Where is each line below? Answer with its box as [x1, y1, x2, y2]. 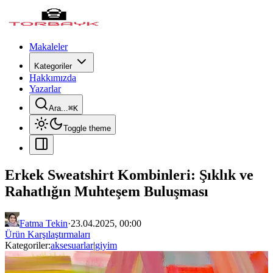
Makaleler [29, 41, 68, 52]
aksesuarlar [51, 239, 93, 250]
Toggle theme [63, 124, 111, 133]
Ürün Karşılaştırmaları [5, 229, 90, 239]
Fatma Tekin [19, 218, 68, 229]
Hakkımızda [29, 73, 76, 83]
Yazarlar [29, 83, 61, 94]
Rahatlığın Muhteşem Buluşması [5, 183, 208, 199]
